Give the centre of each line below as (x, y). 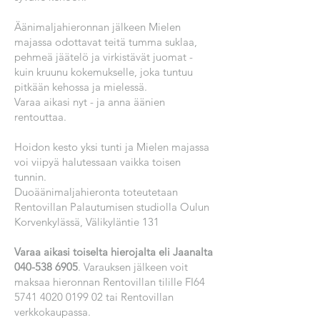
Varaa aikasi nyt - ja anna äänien (90, 102)
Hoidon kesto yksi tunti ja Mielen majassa (112, 147)
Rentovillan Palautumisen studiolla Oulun (112, 207)
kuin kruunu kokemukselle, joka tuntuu (104, 72)
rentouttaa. (40, 117)
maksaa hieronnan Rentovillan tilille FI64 (110, 282)
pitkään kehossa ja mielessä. (81, 87)
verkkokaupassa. (52, 312)
